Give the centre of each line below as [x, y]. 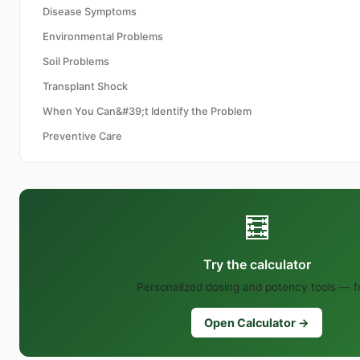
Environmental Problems [103, 37]
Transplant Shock [85, 87]
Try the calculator [257, 265]
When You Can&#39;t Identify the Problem [147, 112]
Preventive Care [82, 137]
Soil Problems [76, 62]
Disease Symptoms [90, 12]
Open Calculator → [257, 323]
